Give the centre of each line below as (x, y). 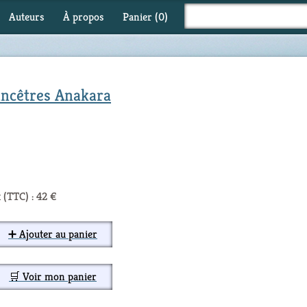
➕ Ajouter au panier (53, 234)
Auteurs (26, 17)
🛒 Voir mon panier (53, 277)
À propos (83, 17)
